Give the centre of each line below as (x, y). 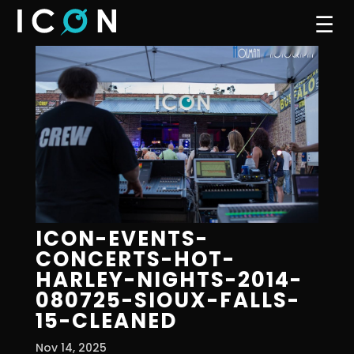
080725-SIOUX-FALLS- (168, 300)
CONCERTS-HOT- (135, 259)
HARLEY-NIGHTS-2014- (169, 279)
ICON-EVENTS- (122, 238)
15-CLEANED (106, 320)
